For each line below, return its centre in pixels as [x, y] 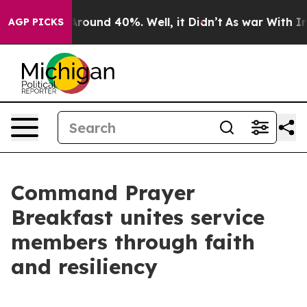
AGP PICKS [36, 22]
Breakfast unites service [138, 217]
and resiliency [84, 267]
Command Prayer [103, 193]
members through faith [133, 242]
